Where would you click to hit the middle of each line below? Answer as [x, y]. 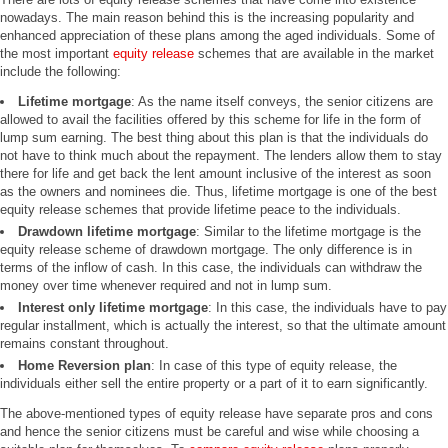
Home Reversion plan [84, 365]
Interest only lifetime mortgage [113, 307]
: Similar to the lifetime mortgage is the [308, 231]
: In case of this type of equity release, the [274, 365]
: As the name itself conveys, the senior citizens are [282, 101]
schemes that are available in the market [314, 53]
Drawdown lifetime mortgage [107, 231]
